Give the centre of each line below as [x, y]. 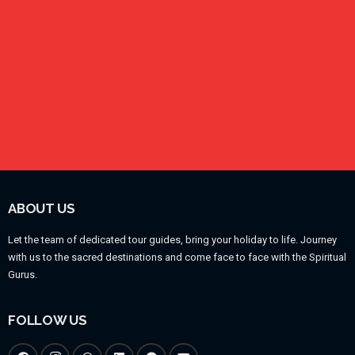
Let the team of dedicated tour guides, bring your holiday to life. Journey [173, 239]
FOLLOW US [48, 321]
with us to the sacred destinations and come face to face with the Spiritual [177, 257]
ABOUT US [42, 209]
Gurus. [23, 274]
